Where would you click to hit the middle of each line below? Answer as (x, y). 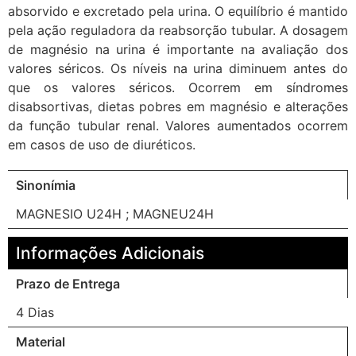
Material (41, 342)
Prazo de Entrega (68, 284)
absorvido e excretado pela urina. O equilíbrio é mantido (178, 12)
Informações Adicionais (110, 253)
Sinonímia (46, 186)
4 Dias (35, 313)
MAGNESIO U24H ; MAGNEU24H (115, 214)
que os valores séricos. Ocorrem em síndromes (178, 88)
